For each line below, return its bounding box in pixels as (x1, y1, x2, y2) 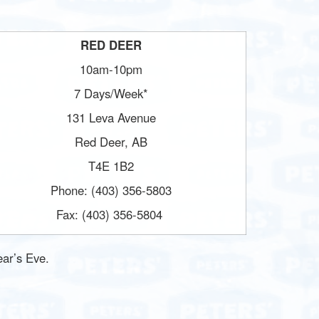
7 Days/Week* (73, 85, 148, 102)
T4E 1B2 (88, 157, 134, 174)
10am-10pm (79, 61, 142, 78)
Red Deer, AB (74, 133, 147, 150)
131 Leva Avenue (66, 109, 156, 126)
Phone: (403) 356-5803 (50, 182, 172, 199)
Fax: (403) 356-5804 (56, 206, 166, 223)
